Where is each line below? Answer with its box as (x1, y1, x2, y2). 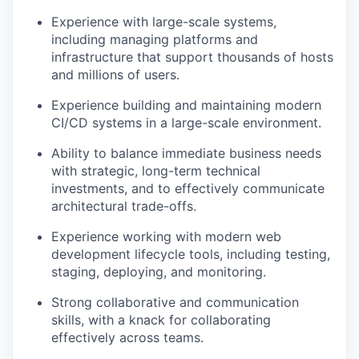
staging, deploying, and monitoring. (51, 263, 266, 280)
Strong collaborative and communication (51, 293, 299, 310)
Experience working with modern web (51, 228, 281, 244)
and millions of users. (51, 66, 179, 83)
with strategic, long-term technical (51, 162, 260, 179)
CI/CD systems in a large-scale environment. (51, 114, 321, 131)
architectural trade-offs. (51, 197, 196, 214)
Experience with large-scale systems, (51, 13, 276, 30)
